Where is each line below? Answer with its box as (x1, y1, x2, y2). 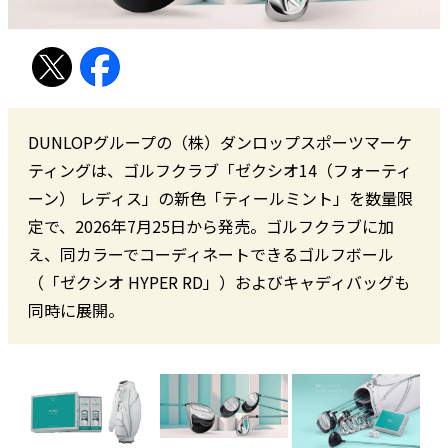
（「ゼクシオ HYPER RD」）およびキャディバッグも (28, 270, 410, 295)
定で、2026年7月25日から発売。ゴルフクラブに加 (28, 214, 394, 239)
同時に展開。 (28, 298, 124, 323)
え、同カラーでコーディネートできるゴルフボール (28, 242, 394, 267)
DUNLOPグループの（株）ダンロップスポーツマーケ (28, 130, 412, 155)
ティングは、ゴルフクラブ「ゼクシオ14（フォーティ (28, 158, 412, 183)
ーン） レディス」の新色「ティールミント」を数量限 (28, 186, 413, 211)
